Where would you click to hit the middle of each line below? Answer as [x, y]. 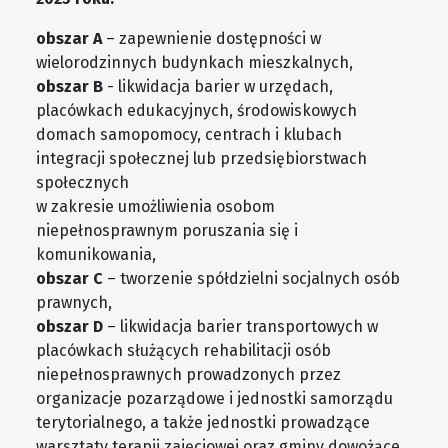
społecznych [82, 183]
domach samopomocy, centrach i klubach [189, 135]
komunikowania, [96, 255]
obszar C [69, 279]
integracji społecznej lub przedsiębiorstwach [201, 159]
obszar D [69, 327]
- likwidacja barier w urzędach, [218, 87]
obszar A [69, 39]
